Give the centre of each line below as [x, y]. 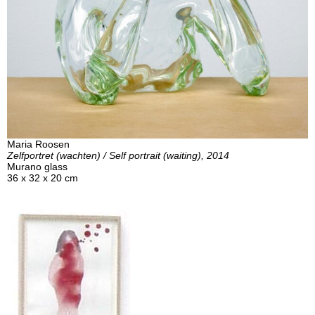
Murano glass [37, 166]
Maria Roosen [38, 144]
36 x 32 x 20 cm [43, 178]
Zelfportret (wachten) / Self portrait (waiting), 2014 [118, 155]
